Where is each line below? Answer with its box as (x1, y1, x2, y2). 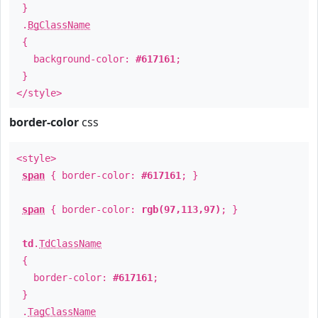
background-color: (16, 53, 136, 65)
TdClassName (39, 238, 102, 249)
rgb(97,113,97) (141, 204, 221, 215)
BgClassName (28, 19, 90, 31)
